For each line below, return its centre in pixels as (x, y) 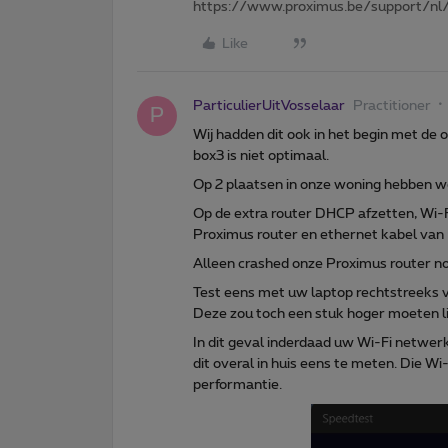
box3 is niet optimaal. (262, 156)
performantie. (237, 385)
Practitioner (392, 106)
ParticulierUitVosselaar (269, 106)
